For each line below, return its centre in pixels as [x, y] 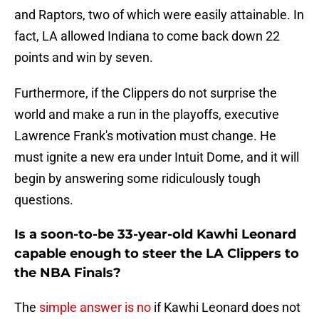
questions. [44, 200]
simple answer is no [95, 308]
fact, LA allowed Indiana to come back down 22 [147, 36]
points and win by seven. [84, 58]
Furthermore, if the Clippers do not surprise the [146, 93]
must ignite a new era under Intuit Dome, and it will [157, 157]
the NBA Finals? [68, 273]
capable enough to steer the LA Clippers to [157, 254]
